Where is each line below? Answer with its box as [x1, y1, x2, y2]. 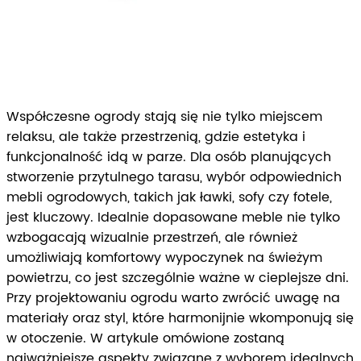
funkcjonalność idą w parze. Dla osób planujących [6, 147, 331, 168]
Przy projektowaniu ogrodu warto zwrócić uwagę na [6, 288, 340, 309]
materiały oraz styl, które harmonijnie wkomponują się [6, 308, 354, 330]
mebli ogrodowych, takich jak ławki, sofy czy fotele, [6, 187, 332, 209]
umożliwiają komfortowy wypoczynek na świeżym [6, 247, 322, 269]
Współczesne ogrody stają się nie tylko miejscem [6, 106, 322, 128]
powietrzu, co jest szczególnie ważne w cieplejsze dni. [6, 268, 349, 289]
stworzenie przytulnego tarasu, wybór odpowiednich [6, 167, 342, 189]
